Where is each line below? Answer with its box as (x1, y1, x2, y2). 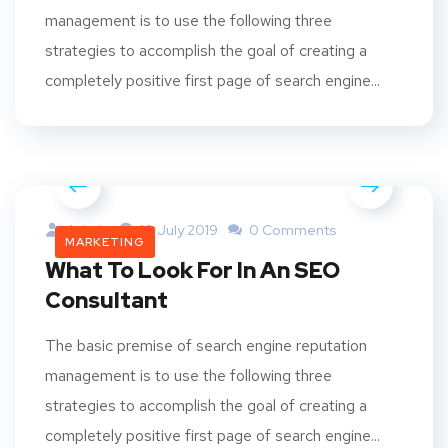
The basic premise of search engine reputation (45, 334, 367, 356)
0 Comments (246, 220, 337, 239)
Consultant (45, 285, 168, 315)
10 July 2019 (140, 220, 218, 239)
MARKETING (65, 233, 145, 250)
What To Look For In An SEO (45, 255, 340, 285)
